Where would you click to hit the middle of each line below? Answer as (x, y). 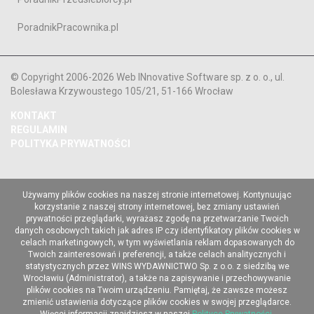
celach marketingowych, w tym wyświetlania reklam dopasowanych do (157, 243)
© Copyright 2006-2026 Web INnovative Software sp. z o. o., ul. (148, 77)
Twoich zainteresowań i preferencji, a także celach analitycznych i (157, 255)
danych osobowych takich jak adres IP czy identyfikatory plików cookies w (157, 231)
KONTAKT (34, 116)
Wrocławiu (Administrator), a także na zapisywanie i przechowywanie (157, 279)
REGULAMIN (39, 130)
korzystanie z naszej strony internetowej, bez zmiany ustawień (157, 207)
